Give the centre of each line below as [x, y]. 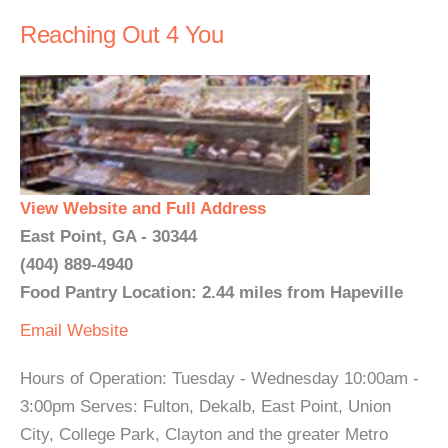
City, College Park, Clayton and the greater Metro [204, 434]
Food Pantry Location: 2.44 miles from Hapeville [211, 292]
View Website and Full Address [143, 208]
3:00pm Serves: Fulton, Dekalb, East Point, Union [205, 406]
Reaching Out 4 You [121, 34]
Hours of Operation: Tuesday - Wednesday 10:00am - [219, 378]
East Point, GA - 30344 [108, 236]
